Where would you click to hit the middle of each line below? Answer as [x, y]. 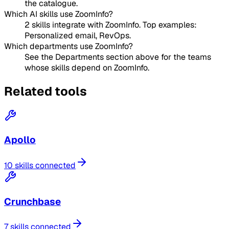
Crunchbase [32, 201]
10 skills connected [40, 165]
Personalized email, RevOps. [78, 35]
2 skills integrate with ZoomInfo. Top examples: [111, 25]
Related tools [45, 91]
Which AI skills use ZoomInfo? [59, 14]
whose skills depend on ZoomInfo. [87, 67]
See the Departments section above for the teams [118, 57]
